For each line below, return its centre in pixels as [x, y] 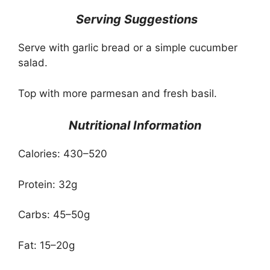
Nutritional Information [135, 126]
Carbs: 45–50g [54, 215]
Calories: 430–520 [63, 154]
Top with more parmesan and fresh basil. [118, 93]
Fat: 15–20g [46, 245]
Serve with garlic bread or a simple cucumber [128, 48]
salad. [33, 63]
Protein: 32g [48, 184]
